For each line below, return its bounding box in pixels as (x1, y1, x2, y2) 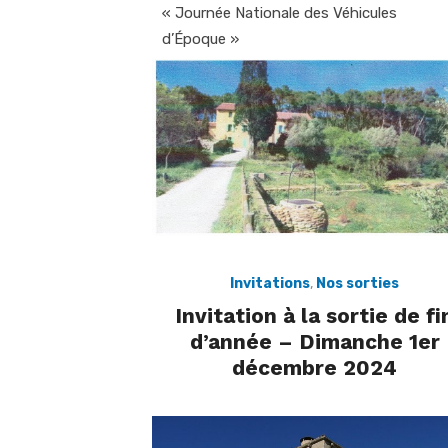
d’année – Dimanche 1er (189, 329, 440, 355)
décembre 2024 (232, 355, 397, 381)
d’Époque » (162, 29, 239, 48)
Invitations (230, 275, 310, 293)
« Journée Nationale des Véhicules (162, 3, 397, 22)
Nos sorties (316, 275, 399, 293)
